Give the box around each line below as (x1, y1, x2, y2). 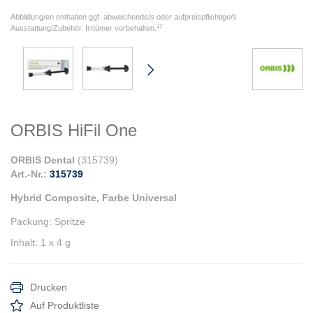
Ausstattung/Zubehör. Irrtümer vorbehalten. (10, 24, 156, 33)
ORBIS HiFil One (10, 121, 137, 140)
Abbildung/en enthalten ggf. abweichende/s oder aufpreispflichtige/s (10, 13, 237, 22)
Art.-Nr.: (10, 168, 47, 180)
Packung (10, 216, 49, 228)
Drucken (30, 282, 67, 293)
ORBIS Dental (10, 154, 75, 166)
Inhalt (10, 237, 35, 249)
